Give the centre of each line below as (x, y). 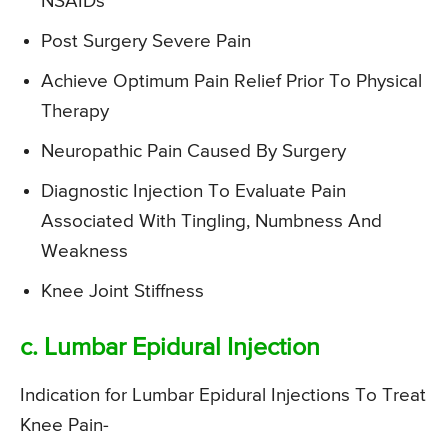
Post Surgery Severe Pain (146, 42)
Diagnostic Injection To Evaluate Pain (193, 192)
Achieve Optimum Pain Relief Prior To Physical (231, 82)
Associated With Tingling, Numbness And (211, 222)
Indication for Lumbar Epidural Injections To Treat (223, 396)
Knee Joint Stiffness (122, 292)
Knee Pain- (64, 426)
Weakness (84, 252)
